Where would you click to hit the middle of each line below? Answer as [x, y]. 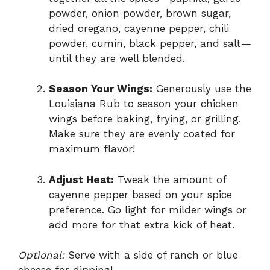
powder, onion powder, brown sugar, [140, 13]
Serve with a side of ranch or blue [151, 255]
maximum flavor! [92, 149]
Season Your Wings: [101, 89]
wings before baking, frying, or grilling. [145, 119]
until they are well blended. [117, 58]
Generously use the [202, 89]
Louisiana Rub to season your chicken [144, 104]
